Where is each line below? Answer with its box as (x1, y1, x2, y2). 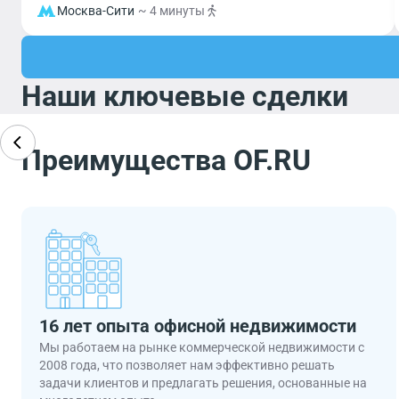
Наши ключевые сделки (21, 79, 348, 113)
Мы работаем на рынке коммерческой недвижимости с (39, 340, 364, 354)
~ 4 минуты (138, 4, 205, 18)
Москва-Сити (57, 4, 134, 18)
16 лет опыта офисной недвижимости (39, 315, 356, 337)
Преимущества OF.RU (21, 143, 311, 177)
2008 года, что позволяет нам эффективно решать (39, 358, 335, 372)
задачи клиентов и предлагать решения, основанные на (39, 376, 367, 390)
